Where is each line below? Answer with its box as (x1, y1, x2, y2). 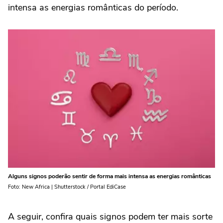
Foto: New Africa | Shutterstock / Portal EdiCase (8, 183, 126, 191)
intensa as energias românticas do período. (8, 1, 178, 13)
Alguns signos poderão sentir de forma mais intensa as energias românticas (8, 172, 211, 180)
